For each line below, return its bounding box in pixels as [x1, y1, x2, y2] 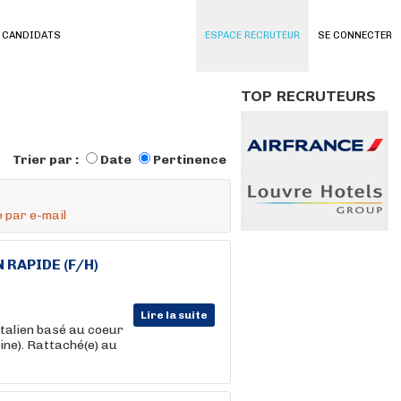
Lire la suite [141, 309, 208, 321]
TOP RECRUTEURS [241, 87, 376, 105]
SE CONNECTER [318, 30, 392, 41]
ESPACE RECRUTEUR [205, 30, 300, 41]
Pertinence [153, 152, 226, 167]
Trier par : [13, 152, 81, 167]
